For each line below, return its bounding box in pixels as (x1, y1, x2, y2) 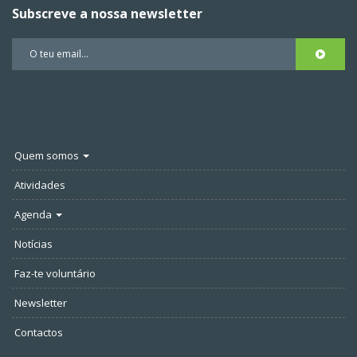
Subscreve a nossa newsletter (12, 4, 202, 22)
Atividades (14, 177, 65, 192)
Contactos (14, 324, 63, 339)
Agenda (14, 206, 54, 222)
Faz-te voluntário (14, 265, 96, 280)
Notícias (14, 236, 53, 251)
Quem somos (14, 147, 81, 163)
